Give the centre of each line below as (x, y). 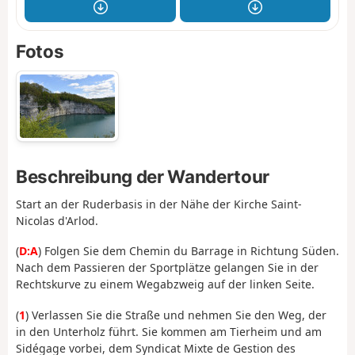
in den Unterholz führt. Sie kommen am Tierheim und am (169, 331)
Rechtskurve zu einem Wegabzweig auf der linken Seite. (165, 284)
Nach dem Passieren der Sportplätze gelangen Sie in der (167, 268)
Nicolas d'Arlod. (57, 220)
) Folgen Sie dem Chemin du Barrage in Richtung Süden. (189, 251)
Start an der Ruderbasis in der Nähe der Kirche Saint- (159, 204)
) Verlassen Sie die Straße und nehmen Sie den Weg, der (176, 315)
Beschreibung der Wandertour (143, 176)
